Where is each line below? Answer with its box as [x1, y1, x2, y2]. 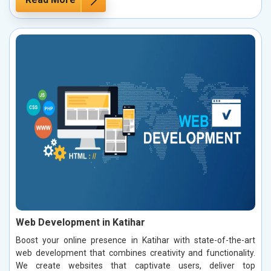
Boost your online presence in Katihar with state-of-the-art [16, 235, 255, 245]
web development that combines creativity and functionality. [16, 247, 255, 258]
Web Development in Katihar [16, 216, 145, 228]
